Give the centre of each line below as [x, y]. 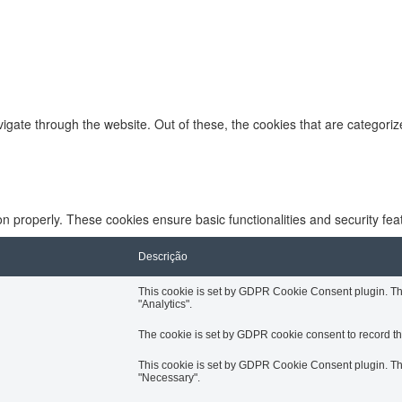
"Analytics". [165, 305]
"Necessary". [169, 378]
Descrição [163, 257]
